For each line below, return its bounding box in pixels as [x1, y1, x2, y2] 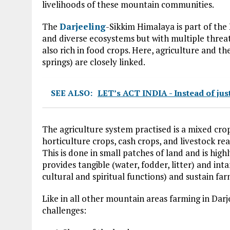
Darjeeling [60, 20, 106, 32]
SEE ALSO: [51, 87, 92, 99]
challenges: [42, 204, 86, 216]
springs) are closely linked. [42, 55, 145, 68]
